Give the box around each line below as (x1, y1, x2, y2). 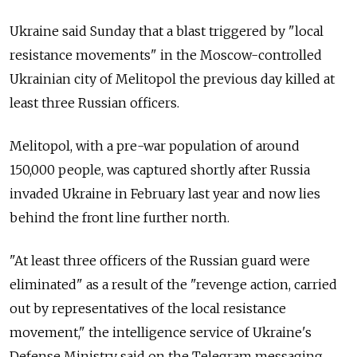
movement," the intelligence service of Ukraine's (10, 324, 312, 340)
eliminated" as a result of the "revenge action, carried (10, 276, 337, 292)
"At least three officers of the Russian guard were (10, 252, 310, 269)
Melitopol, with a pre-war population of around (10, 137, 300, 154)
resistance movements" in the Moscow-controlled (10, 46, 322, 63)
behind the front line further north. (10, 209, 229, 226)
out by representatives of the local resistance (10, 300, 286, 316)
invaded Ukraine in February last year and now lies (10, 185, 320, 202)
